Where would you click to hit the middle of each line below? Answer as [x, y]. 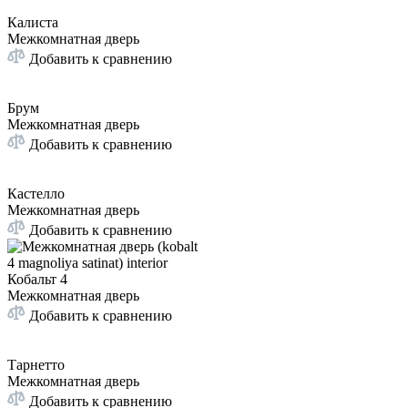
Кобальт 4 [37, 280]
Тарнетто [36, 365]
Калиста [33, 23]
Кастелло [36, 194]
